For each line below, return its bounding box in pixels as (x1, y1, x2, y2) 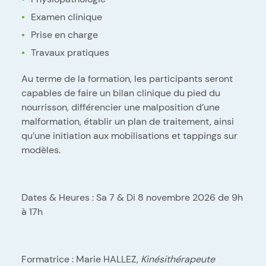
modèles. (21, 143, 61, 156)
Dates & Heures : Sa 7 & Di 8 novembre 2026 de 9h (21, 191, 243, 204)
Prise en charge (31, 28, 98, 41)
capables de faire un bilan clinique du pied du (21, 86, 220, 99)
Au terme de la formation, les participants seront (21, 72, 233, 85)
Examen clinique (31, 10, 102, 23)
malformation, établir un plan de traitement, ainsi (21, 115, 234, 128)
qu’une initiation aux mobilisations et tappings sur (21, 129, 237, 142)
